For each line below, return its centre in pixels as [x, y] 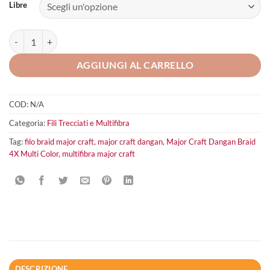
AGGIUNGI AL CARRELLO [135, 65]
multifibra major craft [99, 153]
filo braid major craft [59, 141]
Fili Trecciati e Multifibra [88, 123]
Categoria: [28, 123]
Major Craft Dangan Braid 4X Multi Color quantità [102, 36]
